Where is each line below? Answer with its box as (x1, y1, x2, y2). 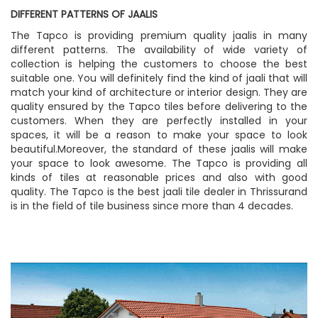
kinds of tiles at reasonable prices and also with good (11, 170, 307, 185)
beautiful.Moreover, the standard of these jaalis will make (11, 141, 307, 156)
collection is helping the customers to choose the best (11, 56, 307, 71)
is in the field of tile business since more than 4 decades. (11, 198, 293, 213)
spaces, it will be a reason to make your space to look (11, 127, 307, 142)
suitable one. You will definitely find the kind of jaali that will (11, 70, 307, 85)
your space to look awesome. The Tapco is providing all (11, 155, 307, 170)
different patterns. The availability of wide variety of (11, 42, 307, 57)
